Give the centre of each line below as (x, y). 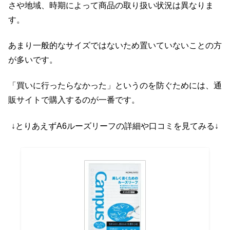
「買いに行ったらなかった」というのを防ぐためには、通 (115, 86)
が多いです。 (33, 60)
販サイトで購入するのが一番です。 (74, 100)
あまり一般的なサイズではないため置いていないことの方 (115, 46)
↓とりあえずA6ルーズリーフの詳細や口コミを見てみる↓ (115, 126)
